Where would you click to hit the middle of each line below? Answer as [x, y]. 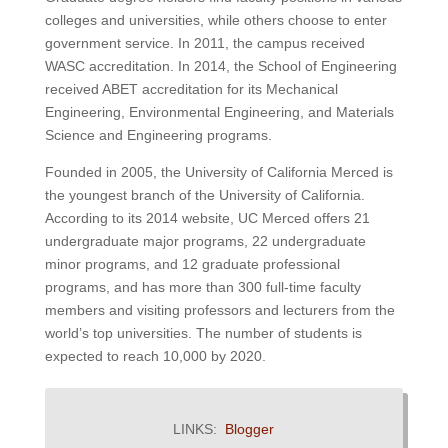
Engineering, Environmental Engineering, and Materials [219, 112]
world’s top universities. [118, 333]
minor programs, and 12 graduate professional [192, 264]
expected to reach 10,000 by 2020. [155, 356]
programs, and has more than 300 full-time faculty [202, 287]
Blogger [250, 429]
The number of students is [276, 333]
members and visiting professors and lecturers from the [219, 310]
